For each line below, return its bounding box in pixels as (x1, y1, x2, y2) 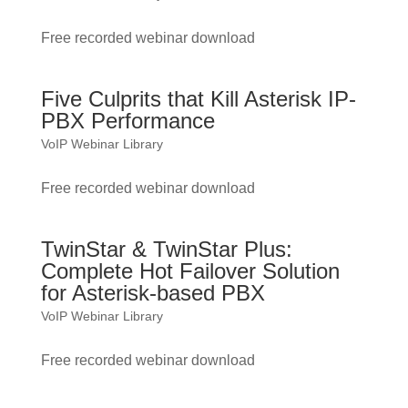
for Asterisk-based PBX (40, 280, 265, 305)
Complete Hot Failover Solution (40, 259, 340, 283)
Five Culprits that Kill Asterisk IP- (40, 87, 356, 111)
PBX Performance (40, 108, 215, 133)
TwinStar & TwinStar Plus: (40, 237, 292, 261)
